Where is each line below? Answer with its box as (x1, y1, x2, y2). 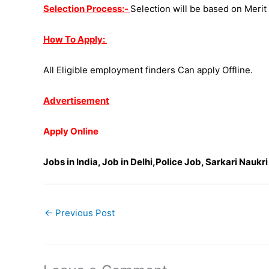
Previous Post (53, 207, 115, 219)
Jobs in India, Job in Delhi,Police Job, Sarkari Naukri (43, 156, 268, 168)
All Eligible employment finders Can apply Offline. (43, 64, 253, 76)
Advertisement (43, 95, 109, 107)
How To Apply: (43, 34, 107, 46)
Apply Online (43, 125, 98, 138)
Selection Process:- (43, 3, 130, 15)
